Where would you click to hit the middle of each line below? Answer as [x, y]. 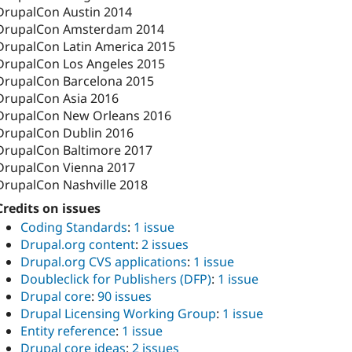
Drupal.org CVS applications [104, 262]
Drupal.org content [78, 245]
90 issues [125, 297]
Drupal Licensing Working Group [118, 314]
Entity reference [68, 331]
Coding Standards [74, 227]
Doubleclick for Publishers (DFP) [116, 279]
